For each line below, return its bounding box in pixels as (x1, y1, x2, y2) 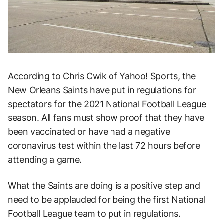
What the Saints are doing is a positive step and (8, 180, 200, 191)
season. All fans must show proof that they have (8, 112, 205, 123)
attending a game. (8, 154, 82, 165)
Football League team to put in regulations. (8, 208, 181, 219)
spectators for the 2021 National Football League (8, 98, 206, 109)
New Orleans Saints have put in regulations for (8, 84, 196, 95)
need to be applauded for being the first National (8, 194, 206, 205)
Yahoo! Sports (119, 70, 178, 81)
